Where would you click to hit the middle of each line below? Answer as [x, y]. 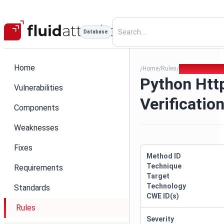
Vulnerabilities [38, 88]
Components [36, 108]
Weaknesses [36, 128]
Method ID [164, 156]
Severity [160, 219]
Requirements [38, 168]
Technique [164, 166]
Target [158, 176]
